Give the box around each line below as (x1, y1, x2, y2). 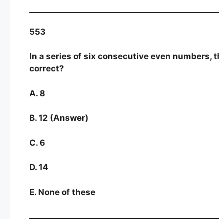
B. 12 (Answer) (29, 113, 88, 123)
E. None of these (29, 187, 95, 197)
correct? (29, 64, 64, 74)
